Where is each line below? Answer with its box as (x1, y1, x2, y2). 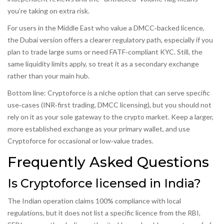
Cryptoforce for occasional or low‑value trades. (7, 136, 153, 145)
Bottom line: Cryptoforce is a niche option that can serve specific (7, 88, 210, 97)
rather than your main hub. (7, 71, 89, 80)
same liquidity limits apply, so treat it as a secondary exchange (7, 59, 199, 68)
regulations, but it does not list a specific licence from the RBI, (7, 208, 200, 217)
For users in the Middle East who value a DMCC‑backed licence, (7, 23, 204, 32)
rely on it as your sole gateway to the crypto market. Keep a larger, (7, 112, 213, 121)
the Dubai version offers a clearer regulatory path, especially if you (7, 35, 213, 44)
